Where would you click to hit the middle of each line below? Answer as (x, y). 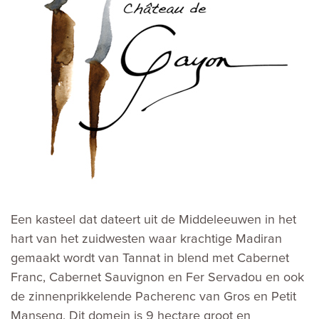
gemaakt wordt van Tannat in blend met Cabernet (150, 258)
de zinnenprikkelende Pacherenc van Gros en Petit (153, 297)
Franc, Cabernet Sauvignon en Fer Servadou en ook (157, 277)
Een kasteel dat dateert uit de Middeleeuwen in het (153, 220)
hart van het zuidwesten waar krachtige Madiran (146, 239)
